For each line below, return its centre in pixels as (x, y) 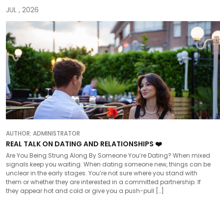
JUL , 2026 (22, 10)
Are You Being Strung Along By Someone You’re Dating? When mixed (108, 155)
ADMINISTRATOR (56, 133)
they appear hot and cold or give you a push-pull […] (85, 191)
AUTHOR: (19, 133)
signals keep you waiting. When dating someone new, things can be (108, 164)
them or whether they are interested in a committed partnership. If (103, 182)
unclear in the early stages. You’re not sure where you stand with (102, 173)
